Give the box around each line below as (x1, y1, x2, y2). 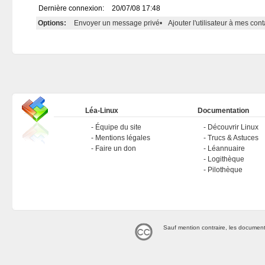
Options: (37, 19, 66, 28)
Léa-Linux (85, 106, 118, 115)
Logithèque (207, 155, 244, 163)
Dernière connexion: (38, 4, 106, 13)
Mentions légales (95, 134, 150, 142)
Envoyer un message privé (73, 19, 160, 28)
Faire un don (95, 144, 136, 153)
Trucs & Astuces (207, 134, 258, 142)
